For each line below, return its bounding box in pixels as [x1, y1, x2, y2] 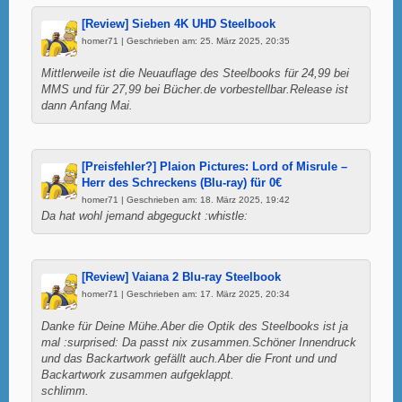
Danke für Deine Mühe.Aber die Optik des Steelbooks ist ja [41, 319, 348, 333]
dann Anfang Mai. [41, 99, 133, 112]
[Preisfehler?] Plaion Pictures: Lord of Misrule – [82, 160, 347, 173]
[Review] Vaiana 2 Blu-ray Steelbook [82, 270, 281, 284]
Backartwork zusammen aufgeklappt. [41, 368, 234, 381]
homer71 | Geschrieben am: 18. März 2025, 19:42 [82, 194, 290, 205]
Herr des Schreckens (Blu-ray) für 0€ [82, 176, 282, 189]
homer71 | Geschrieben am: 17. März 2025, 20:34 [82, 288, 290, 299]
